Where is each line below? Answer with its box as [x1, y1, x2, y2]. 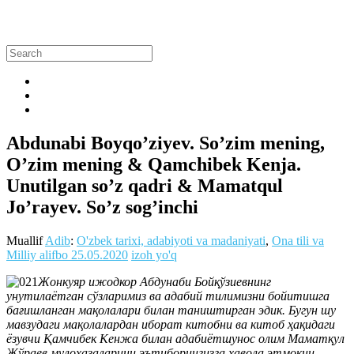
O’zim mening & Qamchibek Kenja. [6, 153, 301, 175]
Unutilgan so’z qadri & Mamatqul [6, 175, 283, 196]
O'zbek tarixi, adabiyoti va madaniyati [77, 233, 265, 247]
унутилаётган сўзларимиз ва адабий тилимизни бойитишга [6, 288, 330, 303]
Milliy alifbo [6, 247, 68, 262]
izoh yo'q [131, 247, 177, 262]
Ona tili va [272, 233, 324, 247]
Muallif [6, 233, 45, 247]
